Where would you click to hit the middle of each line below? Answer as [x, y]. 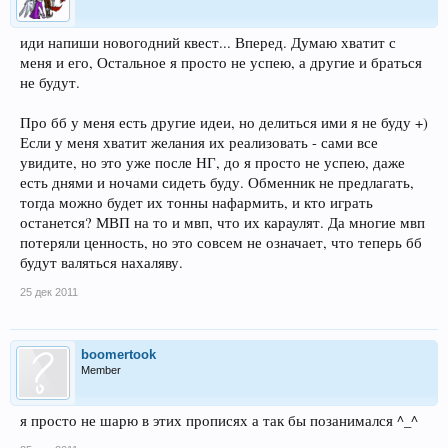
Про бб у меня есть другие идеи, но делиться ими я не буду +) [224, 122]
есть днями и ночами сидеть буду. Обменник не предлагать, [217, 182]
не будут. [50, 82]
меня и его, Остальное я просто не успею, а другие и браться [221, 62]
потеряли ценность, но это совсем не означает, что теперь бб [221, 242]
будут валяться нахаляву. [101, 262]
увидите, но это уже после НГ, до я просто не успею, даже [212, 162]
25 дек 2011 [49, 291]
